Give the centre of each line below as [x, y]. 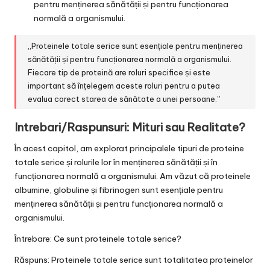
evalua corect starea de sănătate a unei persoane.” [124, 99]
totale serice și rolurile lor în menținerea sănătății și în [116, 162]
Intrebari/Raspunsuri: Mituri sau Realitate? [130, 127]
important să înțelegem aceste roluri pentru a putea [124, 85]
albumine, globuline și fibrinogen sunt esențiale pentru [119, 190]
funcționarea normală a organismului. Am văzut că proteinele [133, 176]
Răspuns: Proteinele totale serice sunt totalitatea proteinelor [134, 260]
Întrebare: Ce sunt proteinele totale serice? [98, 239]
